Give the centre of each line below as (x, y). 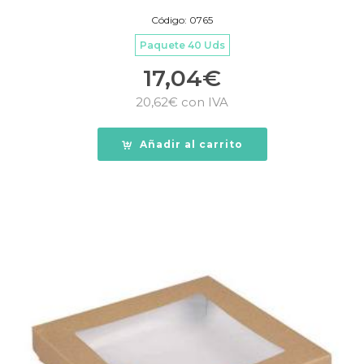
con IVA (203, 102)
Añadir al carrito (191, 144)
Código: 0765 (182, 19)
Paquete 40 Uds (182, 45)
